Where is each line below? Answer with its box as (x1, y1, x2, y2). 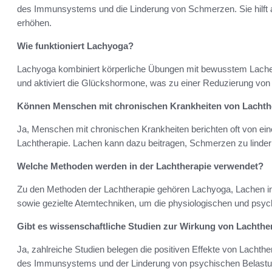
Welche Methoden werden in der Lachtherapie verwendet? (17, 160, 263, 171)
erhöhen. (17, 17, 52, 28)
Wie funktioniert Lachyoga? (17, 40, 134, 51)
